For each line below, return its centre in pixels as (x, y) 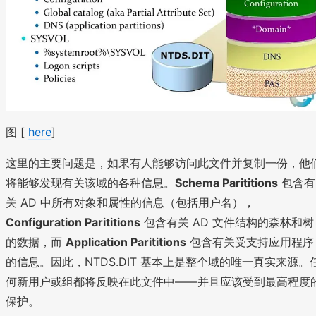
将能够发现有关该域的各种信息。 (90, 182)
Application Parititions (126, 242)
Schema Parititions (226, 182)
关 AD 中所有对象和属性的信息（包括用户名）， (130, 202)
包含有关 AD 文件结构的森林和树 (227, 222)
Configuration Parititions (73, 222)
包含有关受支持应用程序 (250, 242)
